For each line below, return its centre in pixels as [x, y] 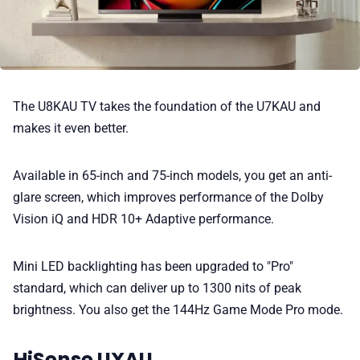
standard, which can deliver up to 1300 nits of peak [157, 288]
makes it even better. [71, 128]
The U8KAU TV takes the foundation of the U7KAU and [167, 106]
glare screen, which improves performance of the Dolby [168, 197]
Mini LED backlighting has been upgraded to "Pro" [153, 266]
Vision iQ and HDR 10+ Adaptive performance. [143, 219]
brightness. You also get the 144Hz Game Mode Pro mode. [178, 309]
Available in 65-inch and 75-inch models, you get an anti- [172, 175]
